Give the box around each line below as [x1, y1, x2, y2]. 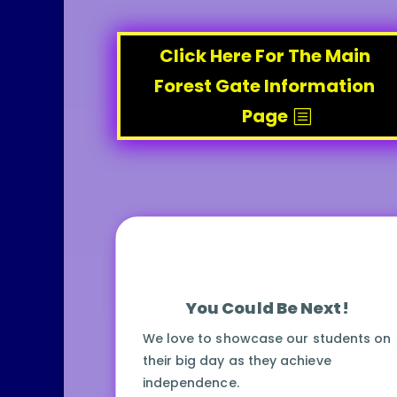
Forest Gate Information [154, 74, 376, 99]
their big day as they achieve [142, 352, 331, 370]
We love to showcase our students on [142, 329, 392, 348]
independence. [142, 374, 239, 393]
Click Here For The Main [159, 43, 370, 69]
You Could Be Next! [184, 297, 349, 320]
